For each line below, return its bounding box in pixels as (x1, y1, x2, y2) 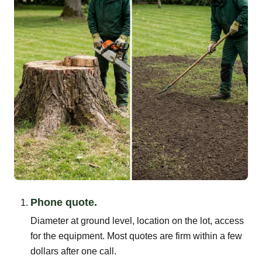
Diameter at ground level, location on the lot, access (30, 215, 244, 226)
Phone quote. (30, 196, 97, 208)
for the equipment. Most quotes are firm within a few (30, 230, 242, 241)
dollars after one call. (30, 246, 116, 256)
